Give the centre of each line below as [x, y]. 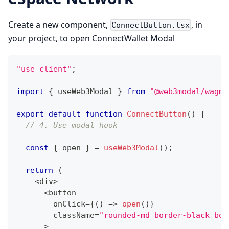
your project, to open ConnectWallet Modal [91, 38]
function [104, 114]
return [39, 170]
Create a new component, [59, 24]
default [65, 114]
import [30, 91]
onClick [51, 204]
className [55, 215]
